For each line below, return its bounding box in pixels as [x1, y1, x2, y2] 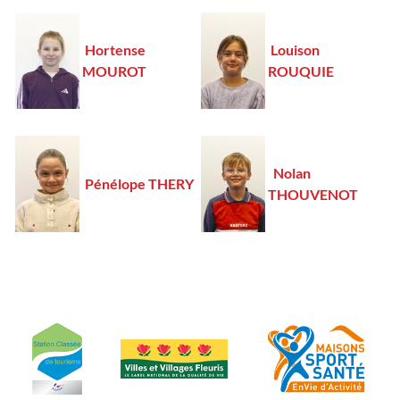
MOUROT [82, 62, 146, 79]
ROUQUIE [268, 62, 334, 79]
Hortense [85, 41, 146, 58]
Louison [271, 41, 320, 58]
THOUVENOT [268, 186, 358, 203]
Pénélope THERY [85, 175, 194, 192]
